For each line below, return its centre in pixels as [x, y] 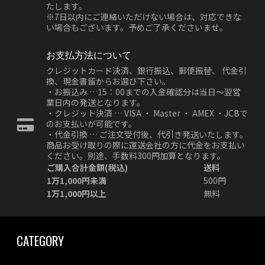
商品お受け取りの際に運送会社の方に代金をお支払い [146, 145]
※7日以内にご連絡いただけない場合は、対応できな [144, 17]
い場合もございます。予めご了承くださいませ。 [137, 28]
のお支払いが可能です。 [91, 124]
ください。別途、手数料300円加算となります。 [136, 156]
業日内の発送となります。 [96, 103]
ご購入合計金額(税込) [87, 168]
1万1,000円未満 [77, 181]
